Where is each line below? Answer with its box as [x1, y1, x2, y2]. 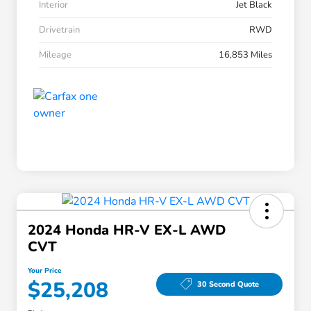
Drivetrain [39, 24, 80, 37]
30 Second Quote [196, 278, 259, 289]
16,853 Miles [219, 49, 272, 62]
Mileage [39, 49, 72, 62]
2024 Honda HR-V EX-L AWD [28, 221, 226, 240]
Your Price [28, 266, 61, 276]
